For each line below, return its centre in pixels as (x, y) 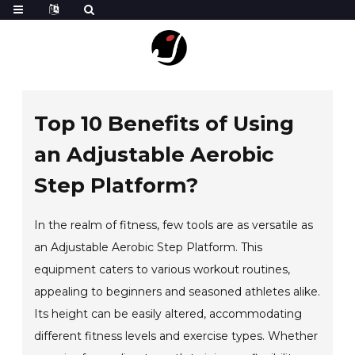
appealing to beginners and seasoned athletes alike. (177, 292)
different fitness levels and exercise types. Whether (176, 336)
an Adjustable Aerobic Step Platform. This (149, 247)
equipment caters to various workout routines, (162, 269)
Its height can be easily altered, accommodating (168, 314)
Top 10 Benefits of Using (164, 124)
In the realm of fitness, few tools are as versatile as (174, 225)
